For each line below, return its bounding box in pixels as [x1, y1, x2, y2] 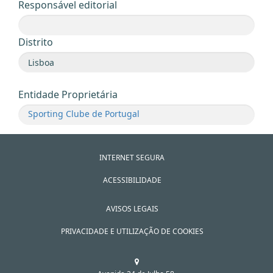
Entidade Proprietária [18, 88, 118, 101]
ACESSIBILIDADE [102, 175, 161, 185]
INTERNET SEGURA [99, 152, 165, 163]
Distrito [18, 35, 53, 49]
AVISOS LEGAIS [105, 204, 158, 214]
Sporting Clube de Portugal [28, 108, 140, 119]
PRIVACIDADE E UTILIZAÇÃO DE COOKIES [60, 226, 204, 236]
